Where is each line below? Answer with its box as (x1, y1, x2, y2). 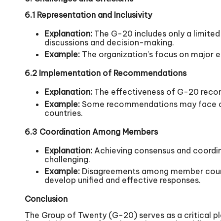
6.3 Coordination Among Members (25, 126, 158, 137)
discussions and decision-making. (44, 37, 174, 48)
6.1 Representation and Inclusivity (25, 10, 152, 20)
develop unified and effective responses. (44, 175, 201, 185)
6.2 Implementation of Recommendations (25, 68, 186, 78)
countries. (44, 108, 83, 118)
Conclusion (25, 194, 68, 204)
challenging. (44, 154, 90, 164)
